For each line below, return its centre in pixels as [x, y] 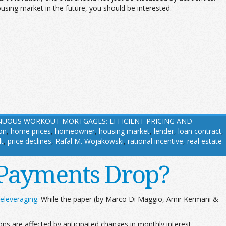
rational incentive [155, 141]
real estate [205, 141]
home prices [31, 131]
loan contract [200, 131]
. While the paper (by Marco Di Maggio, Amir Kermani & [128, 199]
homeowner [75, 131]
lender [164, 131]
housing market [124, 131]
